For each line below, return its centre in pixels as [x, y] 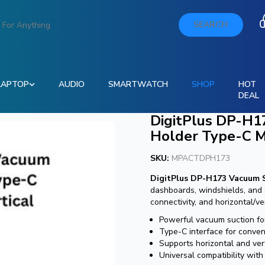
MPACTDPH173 [201, 158]
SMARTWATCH [138, 84]
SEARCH [211, 25]
